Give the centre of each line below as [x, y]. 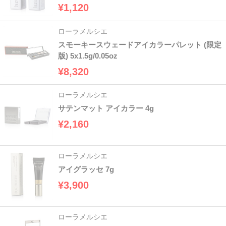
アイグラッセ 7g [86, 169]
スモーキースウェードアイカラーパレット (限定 [140, 45]
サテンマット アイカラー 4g [106, 108]
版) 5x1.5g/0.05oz [88, 56]
